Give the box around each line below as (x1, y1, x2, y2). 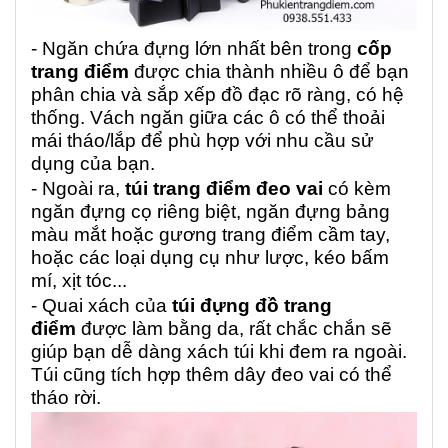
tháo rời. (31, 387, 101, 409)
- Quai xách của (31, 295, 172, 317)
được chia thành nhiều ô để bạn (129, 61, 409, 83)
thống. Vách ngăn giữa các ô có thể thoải (31, 107, 385, 129)
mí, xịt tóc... (31, 270, 127, 292)
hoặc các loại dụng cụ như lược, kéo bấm (31, 247, 389, 269)
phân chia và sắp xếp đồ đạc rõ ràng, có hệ (31, 84, 404, 106)
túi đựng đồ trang (172, 295, 332, 317)
